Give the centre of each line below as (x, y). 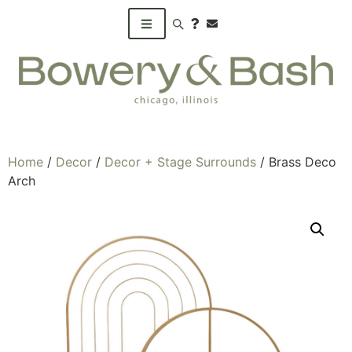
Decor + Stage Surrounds (180, 161)
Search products (214, 29)
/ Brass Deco (296, 161)
